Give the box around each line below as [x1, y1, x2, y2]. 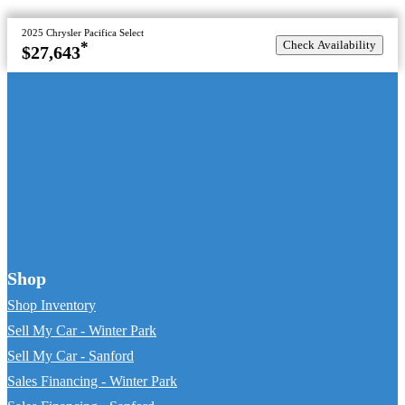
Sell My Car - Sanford [7, 348, 134, 365]
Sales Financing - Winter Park [7, 373, 177, 391]
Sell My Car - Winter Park [7, 323, 156, 340]
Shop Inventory [7, 297, 96, 315]
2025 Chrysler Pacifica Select [22, 27, 145, 39]
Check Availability [282, 38, 376, 52]
